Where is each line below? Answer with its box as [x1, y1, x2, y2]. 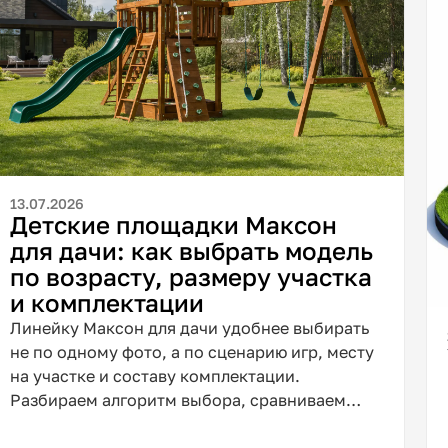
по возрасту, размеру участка [9, 262, 372, 292]
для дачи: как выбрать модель [9, 236, 373, 266]
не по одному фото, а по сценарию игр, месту [9, 342, 374, 363]
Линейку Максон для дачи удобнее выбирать [9, 318, 369, 339]
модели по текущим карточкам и [9, 414, 272, 435]
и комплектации [9, 288, 204, 318]
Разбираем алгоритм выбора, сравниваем [9, 390, 346, 411]
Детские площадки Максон [9, 210, 337, 240]
